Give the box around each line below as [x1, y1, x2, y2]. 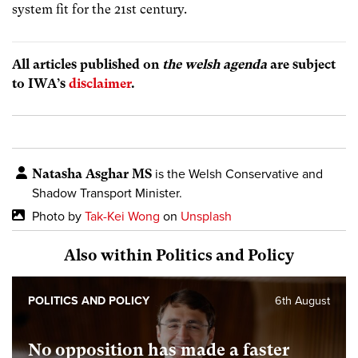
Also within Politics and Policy [64, 245, 294, 265]
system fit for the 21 [12, 2, 126, 18]
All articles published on [12, 56, 162, 72]
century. [137, 2, 187, 18]
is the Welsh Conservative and [152, 165, 323, 182]
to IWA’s [12, 75, 69, 91]
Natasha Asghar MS [32, 165, 152, 181]
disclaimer [69, 75, 131, 91]
